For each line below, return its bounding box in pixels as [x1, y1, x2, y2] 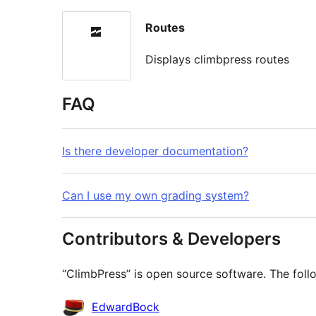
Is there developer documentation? [62, 144, 248, 159]
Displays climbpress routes [145, 51, 289, 66]
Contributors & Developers [62, 229, 281, 250]
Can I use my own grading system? [62, 188, 249, 203]
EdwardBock [92, 300, 159, 315]
